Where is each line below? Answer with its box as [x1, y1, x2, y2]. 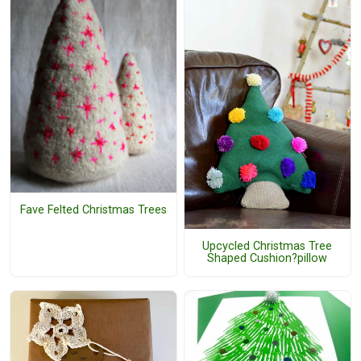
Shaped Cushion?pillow [207, 251, 328, 266]
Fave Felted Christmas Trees [19, 203, 167, 218]
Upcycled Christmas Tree [202, 239, 333, 254]
